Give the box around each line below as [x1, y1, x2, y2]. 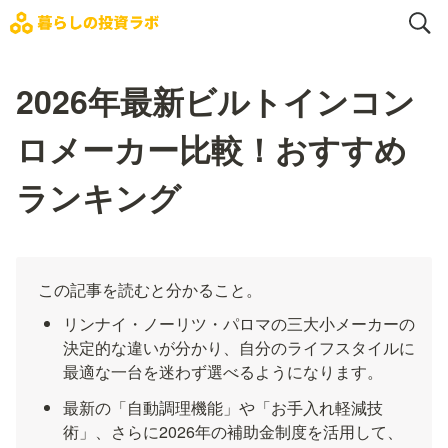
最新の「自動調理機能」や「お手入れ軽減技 [63, 396, 384, 419]
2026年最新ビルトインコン [16, 78, 415, 124]
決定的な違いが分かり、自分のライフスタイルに [63, 336, 416, 359]
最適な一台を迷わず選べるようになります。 [63, 360, 384, 383]
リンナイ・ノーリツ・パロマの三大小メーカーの [63, 312, 416, 335]
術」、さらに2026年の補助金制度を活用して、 [63, 420, 404, 443]
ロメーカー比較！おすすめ [16, 126, 407, 172]
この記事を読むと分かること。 [38, 278, 262, 301]
